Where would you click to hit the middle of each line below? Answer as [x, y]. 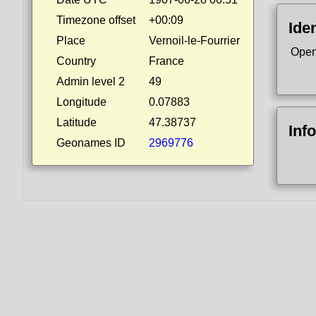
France [166, 61]
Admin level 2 [91, 81]
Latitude [77, 122]
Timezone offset [96, 20]
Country [76, 61]
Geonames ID [91, 143]
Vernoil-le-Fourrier [194, 41]
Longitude [81, 102]
